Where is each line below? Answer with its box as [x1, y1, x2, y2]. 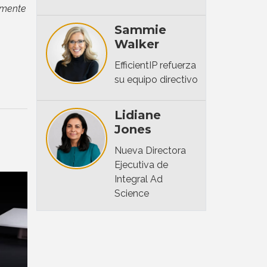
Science [114, 187, 149, 199]
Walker [114, 36, 159, 51]
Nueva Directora [114, 144, 186, 156]
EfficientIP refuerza [114, 59, 196, 71]
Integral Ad [114, 173, 163, 185]
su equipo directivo [114, 73, 198, 85]
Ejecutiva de [114, 159, 168, 170]
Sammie [114, 22, 166, 37]
